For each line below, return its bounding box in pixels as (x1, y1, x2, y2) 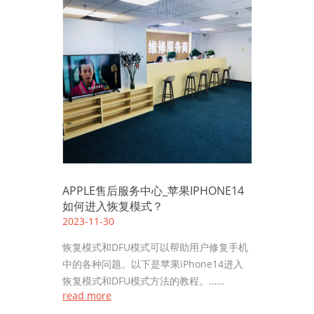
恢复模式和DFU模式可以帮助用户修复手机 (62, 240, 248, 254)
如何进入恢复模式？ (62, 198, 163, 214)
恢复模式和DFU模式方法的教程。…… (62, 274, 224, 287)
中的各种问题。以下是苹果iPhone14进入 (62, 257, 243, 271)
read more (62, 289, 111, 302)
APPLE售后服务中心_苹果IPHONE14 (62, 183, 244, 198)
